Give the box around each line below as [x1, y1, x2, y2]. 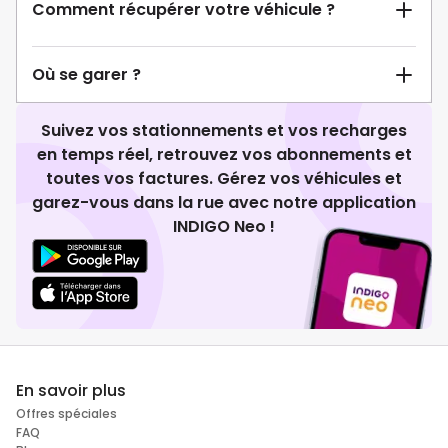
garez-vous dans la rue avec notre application [32, 191, 416, 215]
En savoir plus [16, 379, 126, 403]
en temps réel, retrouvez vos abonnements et [36, 143, 412, 167]
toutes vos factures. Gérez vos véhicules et [46, 167, 402, 191]
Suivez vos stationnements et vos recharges [41, 119, 407, 143]
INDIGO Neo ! [173, 215, 275, 239]
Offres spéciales [16, 405, 117, 423]
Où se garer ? [32, 63, 141, 87]
